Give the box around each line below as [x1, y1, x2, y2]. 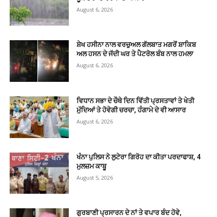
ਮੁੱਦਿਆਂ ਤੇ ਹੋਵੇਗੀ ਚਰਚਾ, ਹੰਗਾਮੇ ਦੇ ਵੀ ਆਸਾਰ [77, 106, 186, 114]
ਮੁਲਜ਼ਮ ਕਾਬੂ [77, 162, 107, 170]
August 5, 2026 [77, 173, 113, 181]
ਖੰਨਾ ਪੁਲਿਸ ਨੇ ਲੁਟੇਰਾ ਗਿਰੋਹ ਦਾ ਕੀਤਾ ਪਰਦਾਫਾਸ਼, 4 [77, 153, 201, 161]
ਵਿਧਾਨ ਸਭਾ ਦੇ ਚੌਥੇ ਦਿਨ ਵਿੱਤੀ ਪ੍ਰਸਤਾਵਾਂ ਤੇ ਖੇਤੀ [77, 97, 195, 105]
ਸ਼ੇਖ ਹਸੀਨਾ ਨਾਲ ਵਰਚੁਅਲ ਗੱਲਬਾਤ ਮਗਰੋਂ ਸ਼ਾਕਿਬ [77, 41, 197, 49]
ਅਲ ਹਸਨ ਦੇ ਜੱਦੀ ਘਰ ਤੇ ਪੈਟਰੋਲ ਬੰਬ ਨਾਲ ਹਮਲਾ [77, 50, 194, 58]
